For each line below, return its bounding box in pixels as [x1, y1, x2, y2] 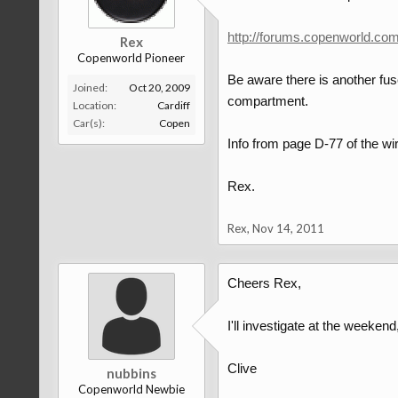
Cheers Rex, [227, 275, 301, 291]
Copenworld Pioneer [77, 51, 186, 65]
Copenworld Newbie [77, 382, 185, 396]
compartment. [227, 93, 308, 108]
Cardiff [156, 99, 190, 112]
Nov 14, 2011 [251, 221, 324, 235]
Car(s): [72, 116, 105, 130]
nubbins [106, 365, 156, 381]
